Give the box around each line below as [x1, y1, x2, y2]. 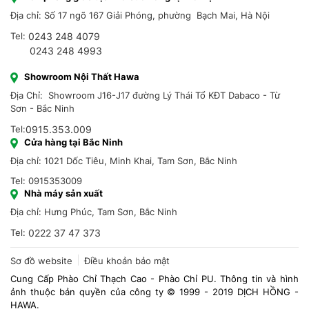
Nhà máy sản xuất [24, 188, 103, 199]
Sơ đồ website [10, 255, 72, 267]
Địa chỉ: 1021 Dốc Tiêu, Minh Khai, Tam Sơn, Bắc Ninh [10, 155, 237, 167]
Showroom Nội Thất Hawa [24, 71, 139, 83]
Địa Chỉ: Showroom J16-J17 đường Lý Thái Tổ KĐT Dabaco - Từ [10, 90, 280, 101]
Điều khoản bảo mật [84, 255, 170, 267]
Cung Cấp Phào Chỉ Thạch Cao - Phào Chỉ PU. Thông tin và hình [10, 273, 299, 285]
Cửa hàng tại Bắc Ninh [24, 137, 123, 148]
